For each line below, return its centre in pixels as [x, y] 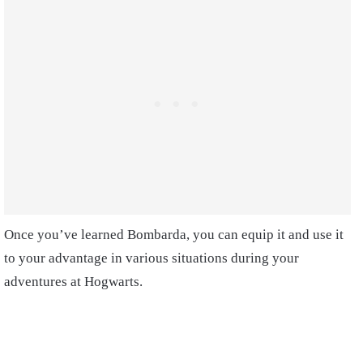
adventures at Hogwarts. [73, 282]
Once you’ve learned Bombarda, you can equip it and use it [174, 235]
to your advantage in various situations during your [152, 258]
